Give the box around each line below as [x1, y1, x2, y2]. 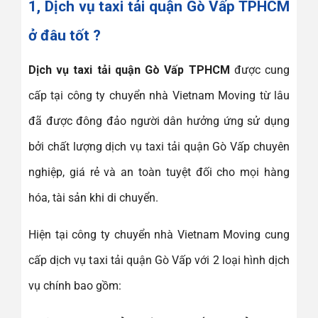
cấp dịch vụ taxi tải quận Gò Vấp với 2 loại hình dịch [28, 253, 290, 268]
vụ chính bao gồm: [28, 279, 121, 293]
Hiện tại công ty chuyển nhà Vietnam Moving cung [28, 228, 290, 242]
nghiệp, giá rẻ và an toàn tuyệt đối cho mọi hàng [28, 165, 290, 180]
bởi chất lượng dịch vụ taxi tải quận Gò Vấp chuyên [28, 140, 290, 154]
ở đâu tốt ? [28, 26, 101, 44]
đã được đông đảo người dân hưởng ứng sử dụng [28, 114, 290, 128]
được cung [229, 63, 290, 77]
